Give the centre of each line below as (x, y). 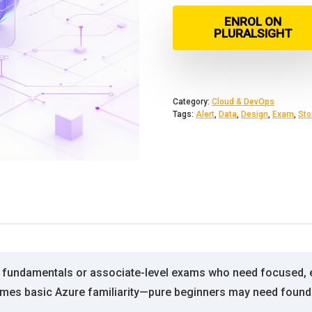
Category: (192, 102)
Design (255, 114)
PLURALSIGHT (253, 33)
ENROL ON (253, 22)
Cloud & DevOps (243, 102)
